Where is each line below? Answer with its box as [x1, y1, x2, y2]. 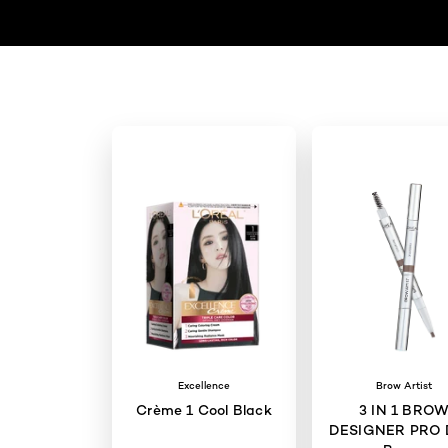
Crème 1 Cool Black [232, 401, 272, 419]
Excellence [178, 379, 230, 392]
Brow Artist [375, 379, 433, 392]
